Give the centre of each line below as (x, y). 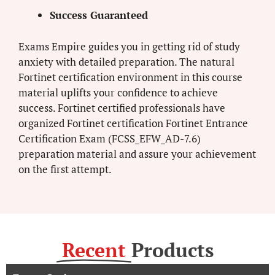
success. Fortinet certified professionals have (122, 107)
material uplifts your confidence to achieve (118, 92)
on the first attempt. (65, 169)
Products (172, 250)
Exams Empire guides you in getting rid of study (129, 46)
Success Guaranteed (99, 15)
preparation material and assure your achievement (137, 153)
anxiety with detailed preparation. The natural (126, 61)
